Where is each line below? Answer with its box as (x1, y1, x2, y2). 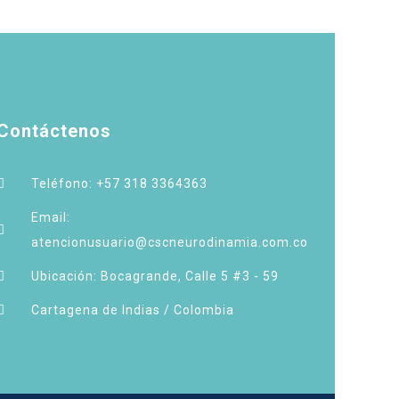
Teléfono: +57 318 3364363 (30, 176, 208, 191)
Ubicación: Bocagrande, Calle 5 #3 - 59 (30, 269, 279, 283)
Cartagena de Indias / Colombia (30, 303, 234, 317)
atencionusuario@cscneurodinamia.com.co (30, 235, 308, 249)
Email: (30, 210, 70, 224)
